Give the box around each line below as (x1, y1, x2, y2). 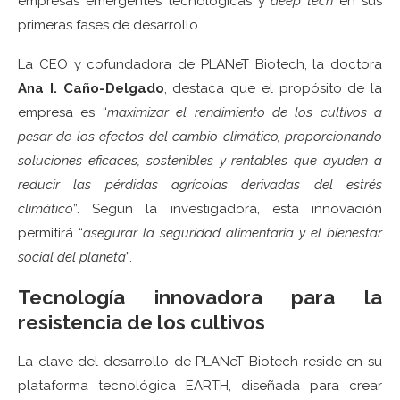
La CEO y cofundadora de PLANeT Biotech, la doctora (18, 55, 382, 72)
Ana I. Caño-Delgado (18, 79, 164, 96)
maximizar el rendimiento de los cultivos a (106, 104, 382, 121)
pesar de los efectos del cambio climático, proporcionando (18, 128, 382, 145)
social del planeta (18, 248, 126, 265)
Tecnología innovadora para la (18, 285, 382, 309)
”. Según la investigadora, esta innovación (73, 200, 382, 217)
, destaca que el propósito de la (163, 79, 382, 96)
